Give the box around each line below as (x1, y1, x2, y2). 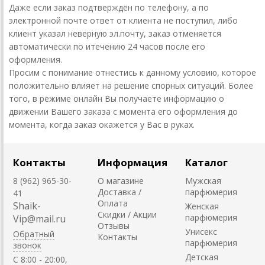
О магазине (98, 174, 144, 186)
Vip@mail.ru (13, 212, 66, 225)
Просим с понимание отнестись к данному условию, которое (9, 66, 256, 78)
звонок (13, 239, 41, 251)
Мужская (185, 174, 221, 186)
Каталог (185, 155, 228, 169)
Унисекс (185, 225, 217, 237)
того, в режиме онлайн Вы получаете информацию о (9, 92, 224, 104)
